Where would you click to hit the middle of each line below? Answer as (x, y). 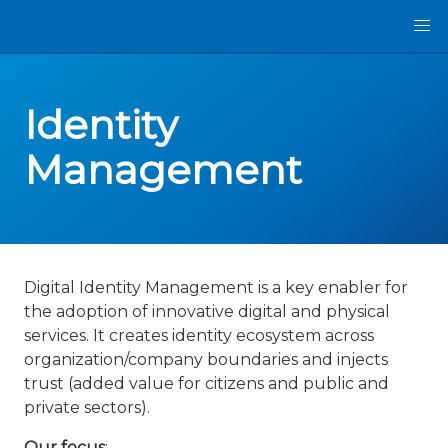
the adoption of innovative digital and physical (207, 311)
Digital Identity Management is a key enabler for (216, 287)
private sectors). (87, 407)
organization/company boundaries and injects (206, 359)
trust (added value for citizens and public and (206, 383)
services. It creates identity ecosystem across (199, 335)
